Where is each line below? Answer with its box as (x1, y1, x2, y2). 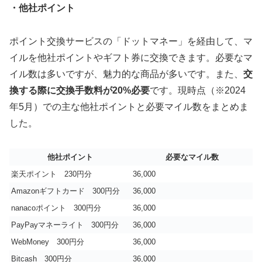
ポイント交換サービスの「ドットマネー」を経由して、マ (9, 36, 253, 47)
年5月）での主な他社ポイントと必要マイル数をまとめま (9, 102, 249, 112)
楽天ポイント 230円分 (11, 169, 92, 178)
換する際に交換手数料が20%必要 (9, 85, 150, 96)
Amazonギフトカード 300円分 (11, 186, 120, 195)
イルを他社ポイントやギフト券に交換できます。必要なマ (9, 53, 253, 63)
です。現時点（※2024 (150, 85, 246, 96)
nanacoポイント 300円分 (11, 203, 101, 212)
